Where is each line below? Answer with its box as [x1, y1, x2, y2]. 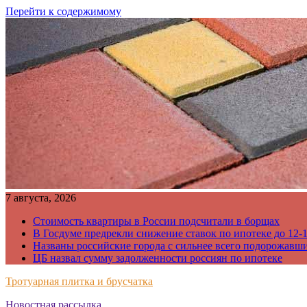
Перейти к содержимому [5, 5, 121, 17]
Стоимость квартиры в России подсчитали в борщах [33, 215, 280, 227]
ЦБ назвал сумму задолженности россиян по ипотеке [33, 252, 282, 264]
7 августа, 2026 [5, 192, 76, 204]
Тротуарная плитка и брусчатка [5, 275, 153, 287]
